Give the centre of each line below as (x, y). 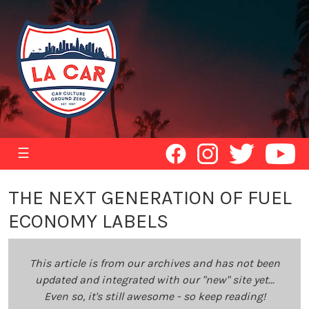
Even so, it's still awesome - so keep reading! (154, 296)
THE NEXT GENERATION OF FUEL (150, 198)
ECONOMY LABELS (88, 221)
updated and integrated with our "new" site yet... (154, 280)
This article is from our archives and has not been (154, 263)
